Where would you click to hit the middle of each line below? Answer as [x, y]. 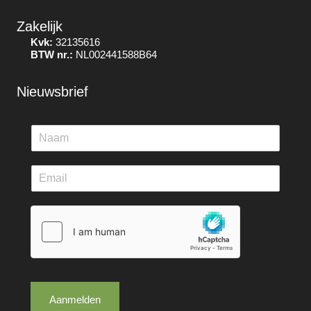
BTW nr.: [52, 55]
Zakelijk [40, 27]
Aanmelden [75, 300]
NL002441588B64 [115, 55]
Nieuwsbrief [52, 92]
